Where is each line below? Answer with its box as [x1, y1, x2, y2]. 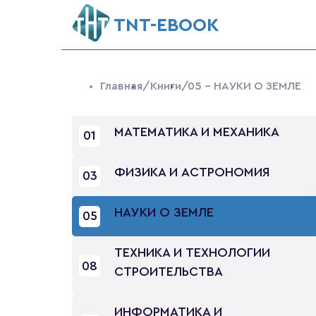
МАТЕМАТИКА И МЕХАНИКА [114, 126, 279, 138]
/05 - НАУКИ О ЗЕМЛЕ [181, 80, 301, 92]
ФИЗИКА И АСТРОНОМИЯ [114, 166, 270, 178]
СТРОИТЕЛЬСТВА [114, 265, 223, 278]
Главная [100, 80, 142, 92]
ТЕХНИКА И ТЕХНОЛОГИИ [114, 246, 270, 259]
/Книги [142, 80, 181, 92]
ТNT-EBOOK [114, 16, 220, 35]
